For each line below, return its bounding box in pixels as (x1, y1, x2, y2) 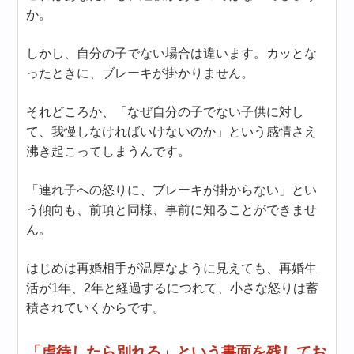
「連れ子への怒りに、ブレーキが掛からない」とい (26, 183, 318, 197)
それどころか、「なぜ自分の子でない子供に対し (26, 104, 305, 119)
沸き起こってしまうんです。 (26, 144, 191, 158)
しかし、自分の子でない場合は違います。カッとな (26, 46, 318, 60)
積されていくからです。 (26, 300, 166, 314)
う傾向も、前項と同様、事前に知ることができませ (26, 202, 318, 217)
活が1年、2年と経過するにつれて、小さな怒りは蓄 (26, 281, 319, 295)
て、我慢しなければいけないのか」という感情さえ (26, 124, 318, 138)
